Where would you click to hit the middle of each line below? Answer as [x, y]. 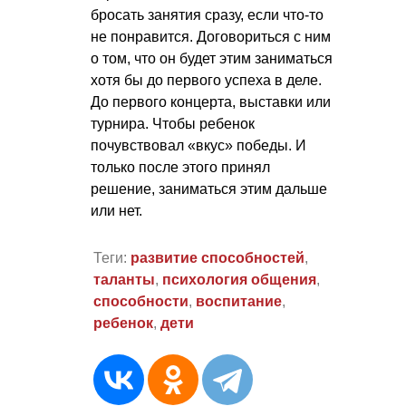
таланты [124, 280]
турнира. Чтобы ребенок [173, 123]
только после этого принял [180, 167]
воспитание [238, 302]
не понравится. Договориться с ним [211, 36]
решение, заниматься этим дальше [209, 188]
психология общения [239, 280]
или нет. [116, 210]
